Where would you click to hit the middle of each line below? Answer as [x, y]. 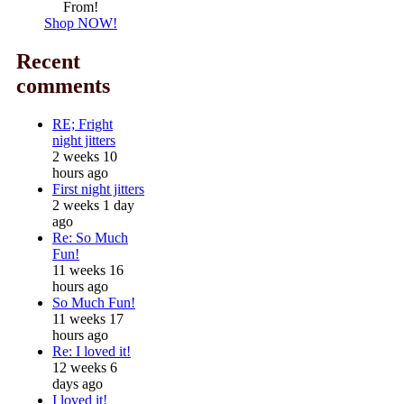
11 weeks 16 [88, 270]
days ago [78, 383]
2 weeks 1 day [93, 205]
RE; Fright [83, 124]
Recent [48, 61]
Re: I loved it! [92, 351]
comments [63, 85]
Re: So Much [90, 237]
